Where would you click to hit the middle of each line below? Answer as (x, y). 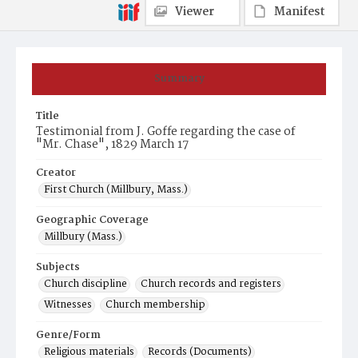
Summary (179, 79)
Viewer (195, 12)
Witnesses (68, 305)
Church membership (155, 305)
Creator (56, 173)
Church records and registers (211, 284)
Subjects (58, 267)
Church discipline (86, 284)
